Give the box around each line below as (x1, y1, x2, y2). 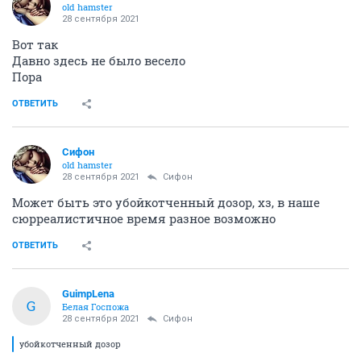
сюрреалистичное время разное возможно (12, 210, 276, 226)
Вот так (12, 35, 58, 52)
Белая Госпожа (62, 300, 129, 313)
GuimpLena (62, 287, 114, 300)
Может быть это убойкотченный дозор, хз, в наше (12, 193, 320, 210)
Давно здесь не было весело (12, 52, 185, 68)
